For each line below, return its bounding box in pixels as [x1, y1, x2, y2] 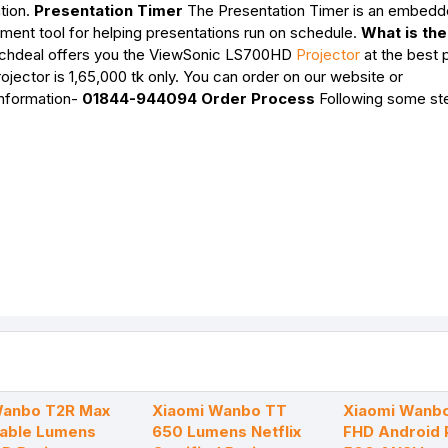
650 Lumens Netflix [152, 422, 301, 441]
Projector [296, 45, 360, 64]
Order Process [201, 89, 315, 108]
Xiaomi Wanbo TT [152, 401, 287, 420]
